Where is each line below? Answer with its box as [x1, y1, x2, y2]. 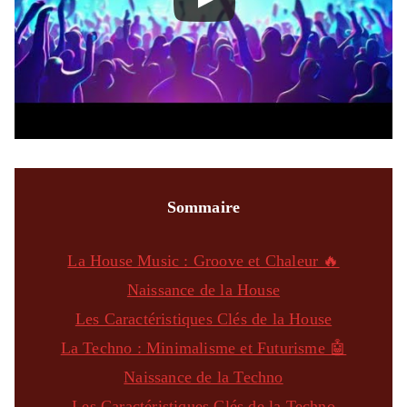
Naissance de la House [126, 280, 281, 299]
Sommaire [166, 197, 241, 216]
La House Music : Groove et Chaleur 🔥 [67, 251, 340, 270]
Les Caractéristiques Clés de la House [74, 309, 333, 328]
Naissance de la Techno [124, 367, 283, 386]
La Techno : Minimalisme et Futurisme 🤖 [60, 338, 347, 357]
